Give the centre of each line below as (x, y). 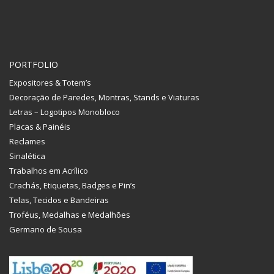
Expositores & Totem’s (50, 83)
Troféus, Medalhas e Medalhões (70, 215)
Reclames (27, 142)
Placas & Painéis (40, 127)
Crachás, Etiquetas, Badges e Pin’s (72, 186)
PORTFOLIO (34, 65)
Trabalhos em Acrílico (49, 171)
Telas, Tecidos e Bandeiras (59, 200)
